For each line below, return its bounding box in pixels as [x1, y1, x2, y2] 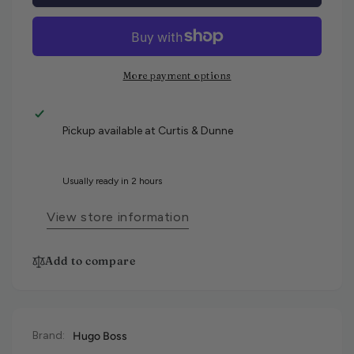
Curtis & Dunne [158, 124, 233, 138]
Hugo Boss [73, 330, 127, 344]
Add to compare [45, 254, 136, 269]
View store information [47, 209, 190, 225]
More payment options [122, 70, 232, 82]
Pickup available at [62, 124, 158, 138]
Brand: [32, 329, 65, 343]
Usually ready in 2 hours [62, 175, 162, 187]
